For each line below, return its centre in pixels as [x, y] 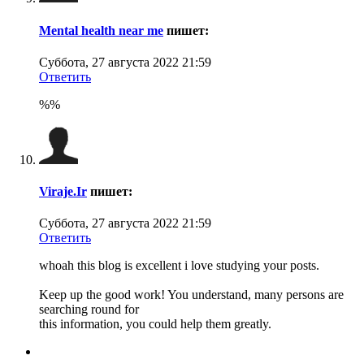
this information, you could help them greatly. [155, 324]
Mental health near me [101, 30]
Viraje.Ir [63, 192]
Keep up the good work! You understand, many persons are [191, 295]
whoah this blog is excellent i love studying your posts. [179, 266]
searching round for [89, 310]
